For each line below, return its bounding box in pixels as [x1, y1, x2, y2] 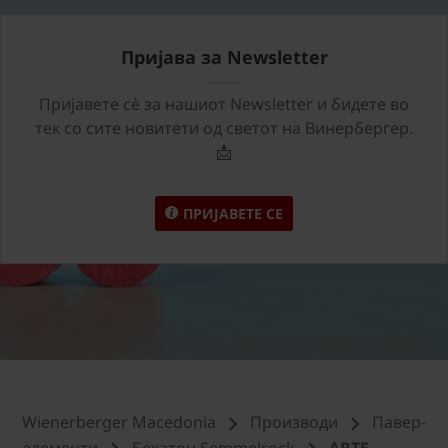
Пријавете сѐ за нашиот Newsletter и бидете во [39, 92, 409, 115]
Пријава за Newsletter [120, 45, 328, 70]
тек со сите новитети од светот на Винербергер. [35, 116, 413, 139]
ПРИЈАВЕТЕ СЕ [179, 203, 283, 223]
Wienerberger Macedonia [22, 410, 216, 433]
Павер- [372, 410, 426, 433]
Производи [250, 410, 338, 433]
